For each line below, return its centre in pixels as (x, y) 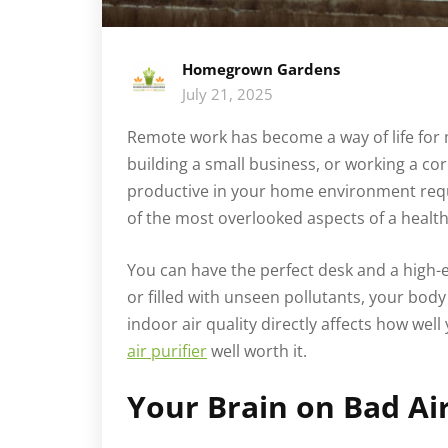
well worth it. (257, 350)
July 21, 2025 (227, 93)
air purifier (167, 350)
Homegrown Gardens (261, 68)
